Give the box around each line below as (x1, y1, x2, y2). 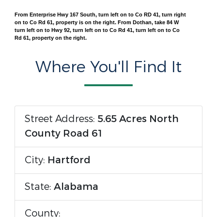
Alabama (54, 180, 98, 193)
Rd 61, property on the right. (15, 35, 87, 41)
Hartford (47, 154, 91, 167)
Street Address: (25, 112, 97, 125)
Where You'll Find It (35, 57, 182, 77)
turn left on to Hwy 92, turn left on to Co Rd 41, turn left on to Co (15, 27, 180, 33)
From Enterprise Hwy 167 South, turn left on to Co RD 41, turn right (15, 12, 186, 17)
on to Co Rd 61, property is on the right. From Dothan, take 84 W (15, 19, 179, 25)
